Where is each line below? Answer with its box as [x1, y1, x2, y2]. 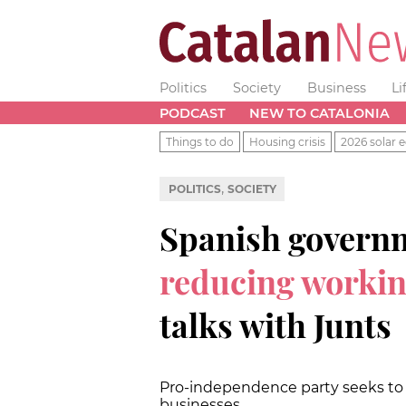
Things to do [166, 134, 234, 149]
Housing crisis [249, 134, 325, 149]
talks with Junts [159, 302, 391, 346]
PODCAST [159, 104, 226, 121]
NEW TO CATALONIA [248, 104, 390, 121]
